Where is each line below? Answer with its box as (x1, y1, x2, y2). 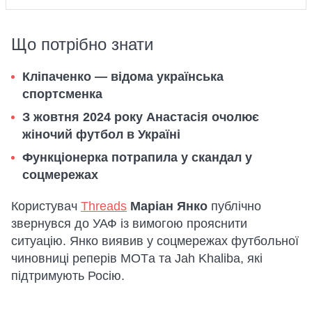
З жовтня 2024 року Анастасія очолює (22, 110, 259, 124)
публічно (208, 199, 261, 213)
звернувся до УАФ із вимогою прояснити (11, 217, 247, 231)
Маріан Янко (130, 199, 208, 213)
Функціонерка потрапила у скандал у (22, 150, 252, 164)
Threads (81, 199, 127, 213)
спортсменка (22, 87, 102, 101)
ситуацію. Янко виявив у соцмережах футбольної (11, 234, 299, 248)
